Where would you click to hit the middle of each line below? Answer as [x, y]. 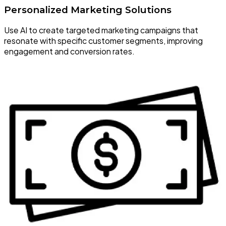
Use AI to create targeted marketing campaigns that [101, 30]
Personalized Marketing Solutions [88, 10]
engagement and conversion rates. [69, 51]
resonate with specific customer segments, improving [103, 41]
